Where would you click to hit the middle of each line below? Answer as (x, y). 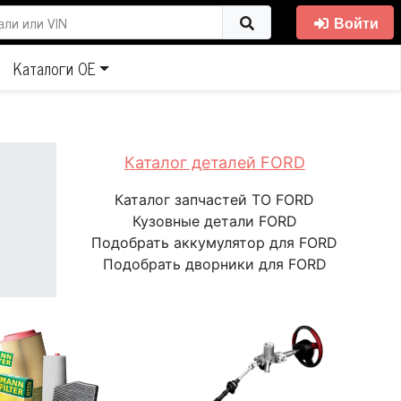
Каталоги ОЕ (54, 68)
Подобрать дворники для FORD (214, 264)
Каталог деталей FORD (214, 162)
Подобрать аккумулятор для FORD (215, 243)
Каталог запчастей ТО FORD (215, 200)
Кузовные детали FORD (214, 221)
